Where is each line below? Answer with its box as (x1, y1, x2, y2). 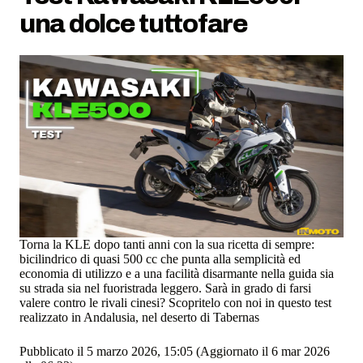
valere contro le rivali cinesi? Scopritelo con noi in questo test (19, 296, 331, 310)
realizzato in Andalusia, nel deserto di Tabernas (19, 310, 259, 325)
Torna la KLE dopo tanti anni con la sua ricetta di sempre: (19, 237, 314, 252)
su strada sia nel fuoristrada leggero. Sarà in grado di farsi (19, 281, 311, 296)
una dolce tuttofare (19, 9, 248, 38)
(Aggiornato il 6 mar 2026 (193, 344, 330, 359)
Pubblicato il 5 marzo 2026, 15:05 (19, 344, 193, 359)
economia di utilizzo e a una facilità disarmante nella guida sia (19, 267, 334, 281)
